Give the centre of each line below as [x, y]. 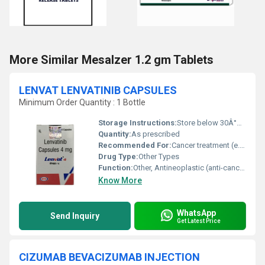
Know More [120, 180]
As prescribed [156, 134]
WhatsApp [196, 213]
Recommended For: [135, 145]
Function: [116, 168]
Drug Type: [118, 156]
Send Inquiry [75, 216]
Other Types [159, 156]
